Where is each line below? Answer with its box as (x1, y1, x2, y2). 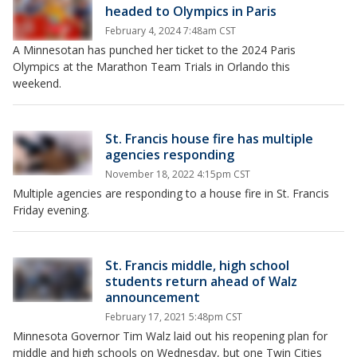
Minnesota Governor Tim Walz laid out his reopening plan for (13, 328, 328, 343)
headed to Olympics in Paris (105, 2, 277, 20)
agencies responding (105, 146, 234, 163)
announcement (105, 288, 200, 306)
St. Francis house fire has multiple (105, 130, 313, 147)
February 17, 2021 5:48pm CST (105, 310, 242, 324)
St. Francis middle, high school (105, 257, 289, 274)
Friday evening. (13, 202, 89, 218)
